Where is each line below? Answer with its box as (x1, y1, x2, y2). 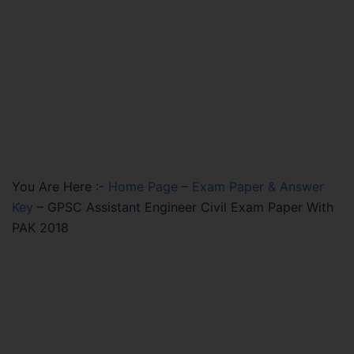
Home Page (108, 179, 178, 194)
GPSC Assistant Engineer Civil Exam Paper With (47, 199, 333, 215)
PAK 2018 (12, 220, 69, 235)
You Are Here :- (12, 179, 104, 194)
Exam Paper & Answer (192, 179, 324, 194)
